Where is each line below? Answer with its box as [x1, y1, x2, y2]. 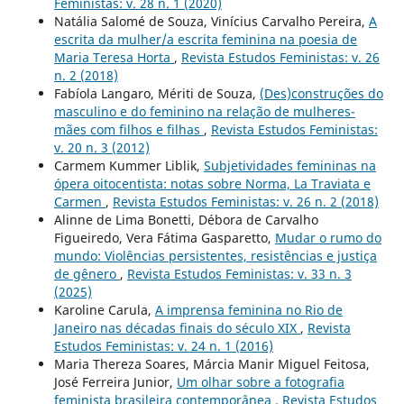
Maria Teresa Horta [53, 48, 174, 66]
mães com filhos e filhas [53, 120, 204, 138]
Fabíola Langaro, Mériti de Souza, [53, 84, 260, 102]
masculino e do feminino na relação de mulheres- [53, 102, 355, 120]
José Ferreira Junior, [53, 372, 177, 390]
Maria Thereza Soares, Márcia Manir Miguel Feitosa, [53, 354, 370, 372]
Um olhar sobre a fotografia [176, 372, 344, 390]
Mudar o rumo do [274, 228, 381, 246]
